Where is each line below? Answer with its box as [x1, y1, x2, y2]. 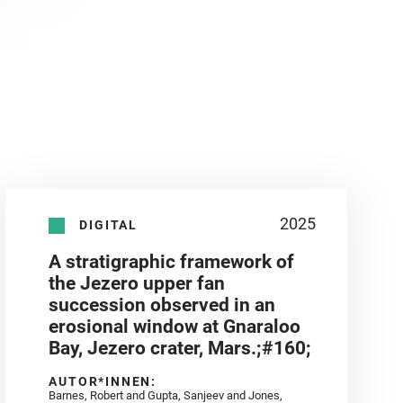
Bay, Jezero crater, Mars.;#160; [49, 337, 312, 360]
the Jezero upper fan [49, 273, 226, 295]
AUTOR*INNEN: [49, 374, 157, 390]
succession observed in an [49, 294, 276, 317]
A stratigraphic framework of [49, 251, 295, 273]
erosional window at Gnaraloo [49, 316, 301, 338]
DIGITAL [79, 217, 139, 232]
